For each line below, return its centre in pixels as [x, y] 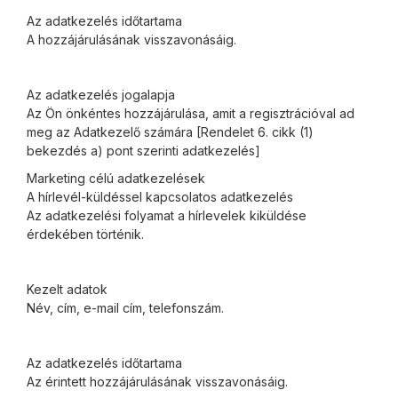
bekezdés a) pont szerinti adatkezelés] [143, 151]
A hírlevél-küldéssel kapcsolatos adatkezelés [160, 197]
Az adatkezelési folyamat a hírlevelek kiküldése [167, 215]
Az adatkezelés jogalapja [101, 95]
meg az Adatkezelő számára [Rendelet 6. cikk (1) [170, 132]
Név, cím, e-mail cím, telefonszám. [125, 308]
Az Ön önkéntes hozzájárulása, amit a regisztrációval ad [191, 113]
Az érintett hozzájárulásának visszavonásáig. [157, 382]
